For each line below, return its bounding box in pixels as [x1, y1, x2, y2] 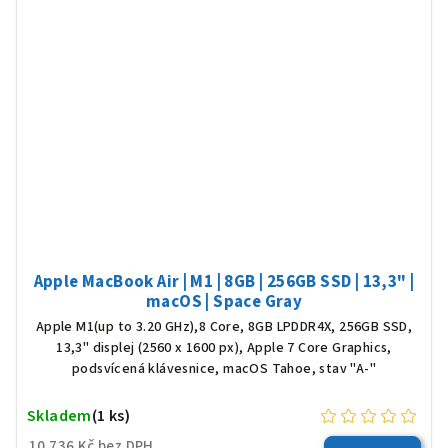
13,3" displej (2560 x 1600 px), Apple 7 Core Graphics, [56, 337, 392, 358]
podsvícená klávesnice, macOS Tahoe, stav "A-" [72, 358, 376, 379]
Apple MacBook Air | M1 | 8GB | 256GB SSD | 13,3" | [33, 269, 415, 294]
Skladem [27, 404, 92, 427]
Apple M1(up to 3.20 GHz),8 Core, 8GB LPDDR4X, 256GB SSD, [35, 316, 413, 337]
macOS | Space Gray [145, 289, 303, 314]
